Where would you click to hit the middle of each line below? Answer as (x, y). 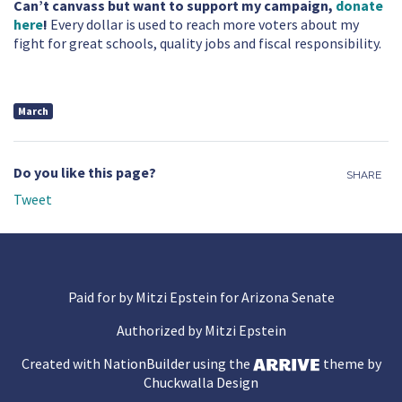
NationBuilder (146, 364)
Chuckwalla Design (201, 383)
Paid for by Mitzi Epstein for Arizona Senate (201, 298)
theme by (350, 364)
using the (221, 364)
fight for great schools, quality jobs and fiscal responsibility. (197, 44)
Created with (62, 364)
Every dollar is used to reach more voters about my (205, 25)
